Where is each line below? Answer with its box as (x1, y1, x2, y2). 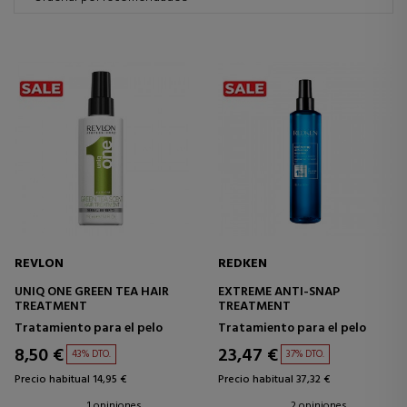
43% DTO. (72, 346, 111, 362)
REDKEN (218, 253, 267, 274)
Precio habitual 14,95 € (15, 371, 126, 389)
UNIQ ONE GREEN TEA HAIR (15, 282, 169, 303)
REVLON (15, 253, 64, 274)
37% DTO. (286, 346, 324, 362)
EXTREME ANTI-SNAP (218, 282, 340, 303)
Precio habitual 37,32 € (218, 371, 330, 389)
